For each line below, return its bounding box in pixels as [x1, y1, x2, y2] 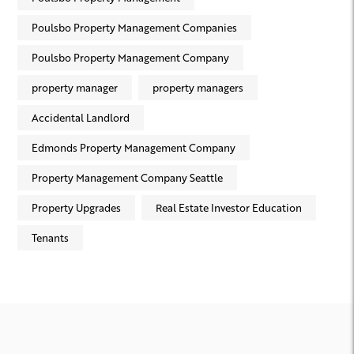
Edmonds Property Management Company [32, 141, 235, 155]
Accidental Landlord [32, 111, 130, 125]
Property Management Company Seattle [32, 171, 223, 185]
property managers [153, 81, 243, 95]
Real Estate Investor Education [156, 201, 302, 215]
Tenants [32, 231, 69, 245]
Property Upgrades [32, 201, 121, 215]
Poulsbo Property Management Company [32, 51, 229, 65]
